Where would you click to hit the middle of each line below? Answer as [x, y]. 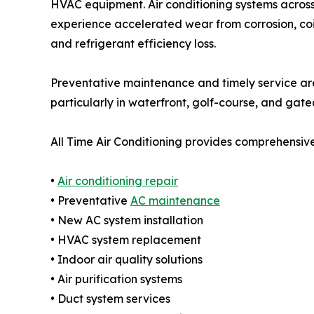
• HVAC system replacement [126, 240]
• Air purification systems [116, 279]
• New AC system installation [127, 220]
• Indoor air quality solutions [127, 260]
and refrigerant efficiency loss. [133, 44]
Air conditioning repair [118, 181]
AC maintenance [175, 201]
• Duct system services [110, 299]
